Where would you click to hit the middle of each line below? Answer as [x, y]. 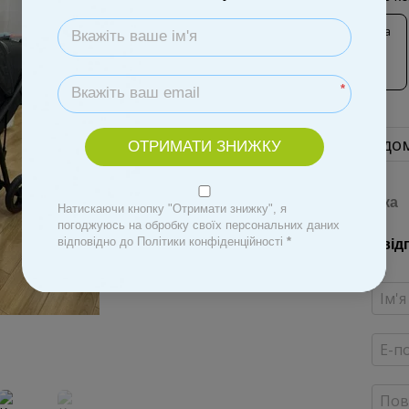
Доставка [365, 202]
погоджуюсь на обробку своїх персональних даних [199, 225]
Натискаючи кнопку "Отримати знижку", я [172, 208]
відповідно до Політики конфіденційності [170, 241]
